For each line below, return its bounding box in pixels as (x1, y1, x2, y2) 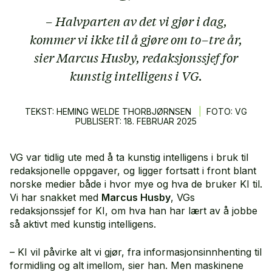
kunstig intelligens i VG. (70, 67, 202, 84)
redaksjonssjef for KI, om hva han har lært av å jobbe (10, 204, 257, 217)
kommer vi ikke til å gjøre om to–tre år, (30, 30, 242, 47)
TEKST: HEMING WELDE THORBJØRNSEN (25, 106, 194, 117)
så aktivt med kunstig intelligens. (10, 217, 159, 230)
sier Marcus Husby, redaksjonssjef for (34, 49, 238, 66)
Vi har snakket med (10, 191, 101, 203)
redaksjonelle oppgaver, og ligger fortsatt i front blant (10, 164, 256, 177)
